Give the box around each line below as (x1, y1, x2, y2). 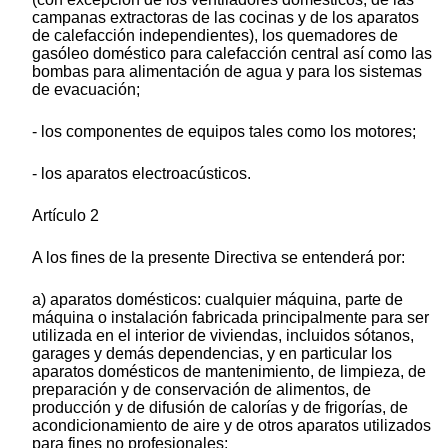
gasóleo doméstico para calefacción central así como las (32, 45, 432, 63)
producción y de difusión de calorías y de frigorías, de (32, 399, 408, 417)
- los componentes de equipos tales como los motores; (32, 123, 416, 141)
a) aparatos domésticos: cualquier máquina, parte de (32, 291, 403, 309)
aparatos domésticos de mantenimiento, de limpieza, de (32, 363, 426, 381)
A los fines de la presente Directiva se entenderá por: (32, 249, 405, 267)
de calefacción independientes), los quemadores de (32, 27, 398, 45)
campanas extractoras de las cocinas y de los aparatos (32, 9, 419, 27)
